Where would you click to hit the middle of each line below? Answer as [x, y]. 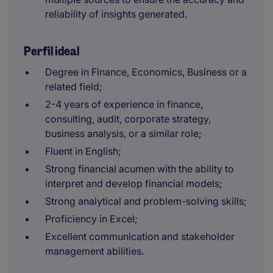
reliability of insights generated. [116, 14]
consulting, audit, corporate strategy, [128, 119]
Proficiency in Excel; [91, 219]
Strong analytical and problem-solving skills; [146, 201]
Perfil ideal [51, 51]
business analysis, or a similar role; [123, 133]
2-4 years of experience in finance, [124, 104]
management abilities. [94, 251]
